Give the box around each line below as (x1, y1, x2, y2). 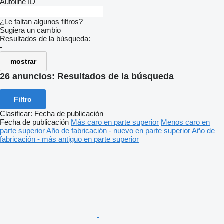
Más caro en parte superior (71, 117, 159, 126)
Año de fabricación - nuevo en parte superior (46, 126, 190, 135)
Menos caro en (161, 117, 210, 126)
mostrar (10, 57, 36, 65)
